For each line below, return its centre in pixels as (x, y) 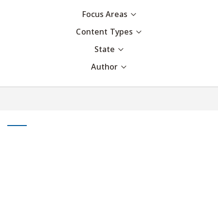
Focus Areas (105, 15)
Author (105, 67)
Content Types (105, 32)
